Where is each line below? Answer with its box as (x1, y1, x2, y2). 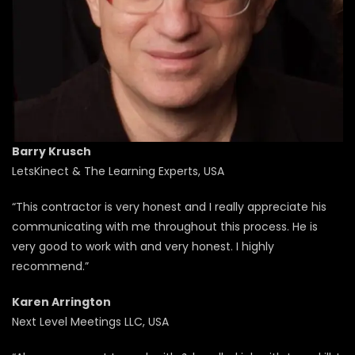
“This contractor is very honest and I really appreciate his (12, 198, 326, 215)
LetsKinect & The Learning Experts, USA (12, 162, 224, 179)
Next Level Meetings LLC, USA (12, 313, 169, 330)
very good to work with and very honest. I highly (12, 238, 274, 254)
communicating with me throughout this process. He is (12, 218, 318, 235)
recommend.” (12, 258, 89, 274)
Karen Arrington (12, 293, 111, 310)
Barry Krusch (12, 143, 91, 159)
